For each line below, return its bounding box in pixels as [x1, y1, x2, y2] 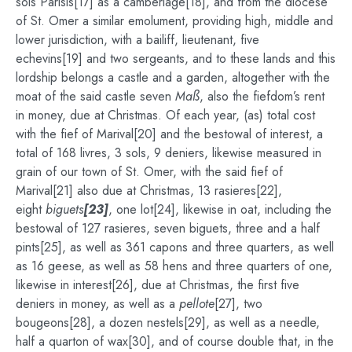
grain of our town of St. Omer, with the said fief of [16, 162, 283, 181]
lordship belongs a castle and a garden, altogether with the [16, 68, 330, 86]
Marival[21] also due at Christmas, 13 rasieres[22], [16, 181, 282, 200]
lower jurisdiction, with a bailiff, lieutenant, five [16, 30, 259, 49]
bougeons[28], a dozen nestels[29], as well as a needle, [16, 313, 320, 332]
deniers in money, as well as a [16, 294, 179, 313]
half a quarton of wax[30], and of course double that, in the [16, 332, 334, 350]
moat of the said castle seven [16, 86, 175, 105]
